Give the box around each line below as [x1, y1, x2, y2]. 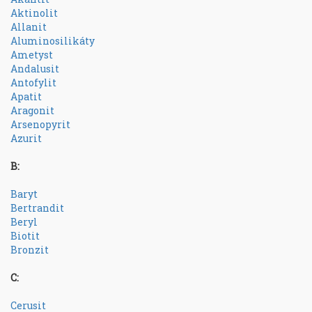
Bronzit [10, 243, 49, 256]
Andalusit [10, 62, 59, 75]
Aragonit [10, 104, 54, 117]
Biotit [10, 229, 40, 242]
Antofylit [10, 76, 56, 89]
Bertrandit [10, 201, 64, 214]
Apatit [10, 90, 42, 103]
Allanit [10, 20, 47, 33]
